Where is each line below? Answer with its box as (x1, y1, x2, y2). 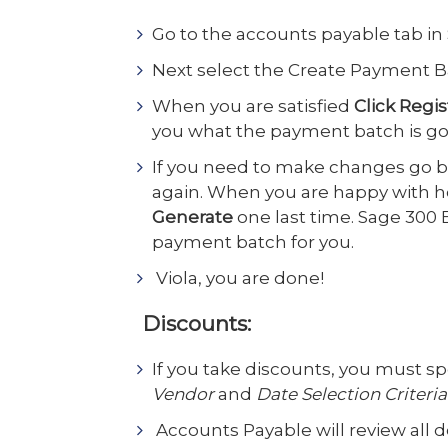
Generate (152, 207, 233, 227)
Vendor (152, 384, 214, 404)
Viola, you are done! (152, 268, 324, 288)
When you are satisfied (152, 96, 354, 116)
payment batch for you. (152, 232, 354, 252)
